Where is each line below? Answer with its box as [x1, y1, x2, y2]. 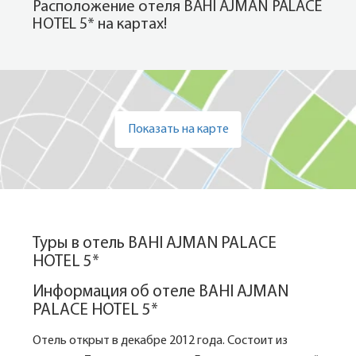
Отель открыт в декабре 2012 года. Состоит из [33, 335, 288, 347]
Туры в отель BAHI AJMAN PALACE [33, 235, 277, 252]
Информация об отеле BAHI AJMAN [33, 284, 288, 300]
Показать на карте [127, 122, 229, 136]
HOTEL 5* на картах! [33, 17, 167, 33]
